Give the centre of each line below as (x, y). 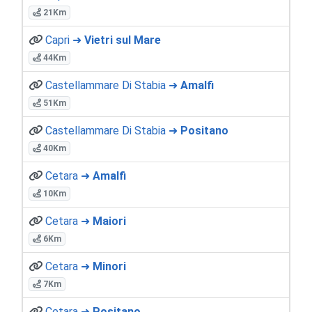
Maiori (109, 221)
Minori (109, 266)
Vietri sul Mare (123, 40)
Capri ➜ (65, 40)
